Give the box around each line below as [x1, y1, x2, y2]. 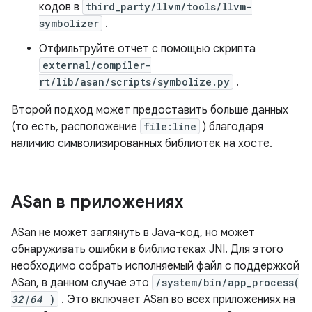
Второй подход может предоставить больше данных [11, 103, 288, 117]
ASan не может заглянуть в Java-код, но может [11, 226, 255, 240]
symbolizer [39, 17, 99, 30]
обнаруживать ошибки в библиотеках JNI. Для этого [11, 242, 283, 256]
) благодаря [200, 120, 263, 134]
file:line [143, 120, 196, 133]
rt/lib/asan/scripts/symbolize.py [39, 75, 230, 88]
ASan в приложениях [11, 192, 183, 212]
